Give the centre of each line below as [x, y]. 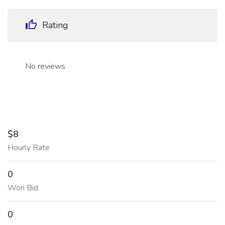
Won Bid [23, 188]
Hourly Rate [29, 148]
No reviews [45, 66]
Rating [54, 25]
